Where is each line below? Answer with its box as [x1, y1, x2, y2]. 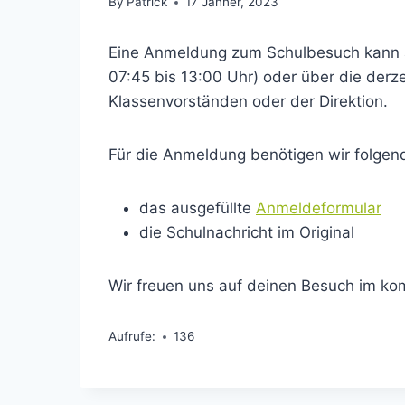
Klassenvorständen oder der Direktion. [108, 92, 388, 111]
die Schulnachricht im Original [139, 223, 354, 242]
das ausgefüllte [139, 199, 256, 218]
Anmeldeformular [256, 199, 381, 218]
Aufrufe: [108, 329, 155, 344]
